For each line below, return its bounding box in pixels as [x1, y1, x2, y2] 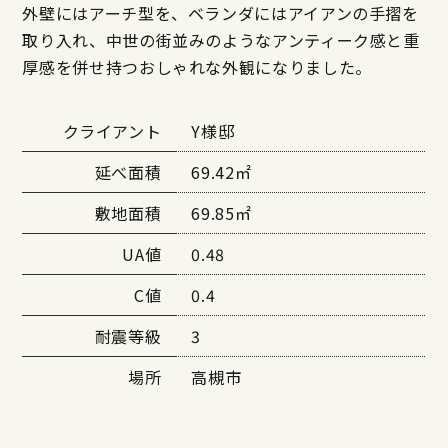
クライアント [62, 119, 162, 144]
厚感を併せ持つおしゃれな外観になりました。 [22, 55, 372, 80]
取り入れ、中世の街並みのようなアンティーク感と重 [22, 28, 420, 53]
